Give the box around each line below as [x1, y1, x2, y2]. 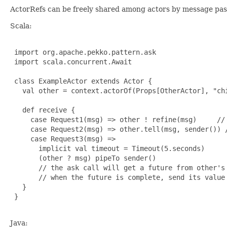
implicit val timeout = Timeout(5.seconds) [10, 144, 205, 153]
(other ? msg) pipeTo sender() [10, 154, 156, 162]
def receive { [10, 105, 75, 114]
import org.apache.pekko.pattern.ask [10, 48, 156, 56]
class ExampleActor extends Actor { [10, 77, 152, 85]
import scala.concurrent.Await [10, 57, 132, 66]
